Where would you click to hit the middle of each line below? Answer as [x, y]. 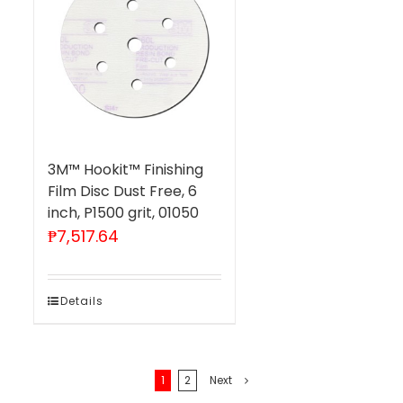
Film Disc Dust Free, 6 [122, 191]
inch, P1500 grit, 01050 [123, 212]
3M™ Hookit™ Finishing [125, 169]
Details [81, 300]
